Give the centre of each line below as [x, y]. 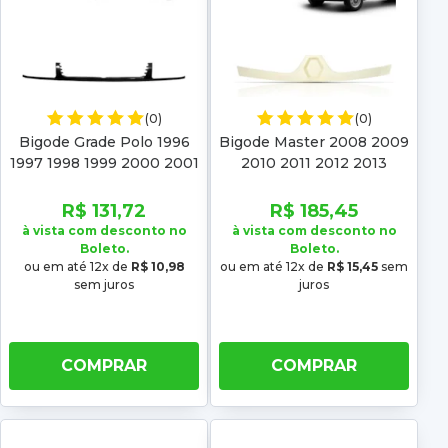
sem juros [104, 285]
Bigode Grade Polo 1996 [104, 142]
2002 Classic [104, 184]
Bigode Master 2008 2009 [314, 142]
